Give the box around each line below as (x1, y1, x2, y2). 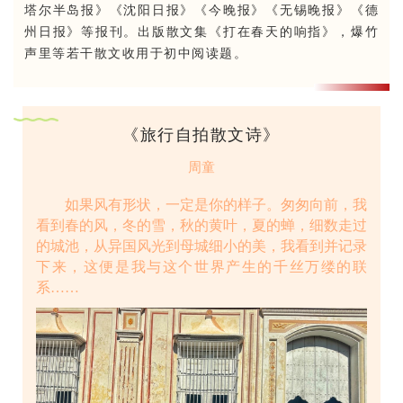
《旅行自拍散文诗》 (122, 125, 281, 144)
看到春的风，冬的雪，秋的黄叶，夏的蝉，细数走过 (36, 217, 367, 233)
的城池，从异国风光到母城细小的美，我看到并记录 (36, 237, 367, 254)
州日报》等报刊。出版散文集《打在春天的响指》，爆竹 (24, 25, 379, 40)
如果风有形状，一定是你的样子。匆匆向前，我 (65, 196, 367, 212)
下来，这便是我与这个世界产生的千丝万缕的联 (36, 258, 367, 274)
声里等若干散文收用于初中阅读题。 (24, 47, 247, 61)
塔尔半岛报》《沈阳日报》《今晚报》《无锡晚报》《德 (24, 4, 379, 18)
